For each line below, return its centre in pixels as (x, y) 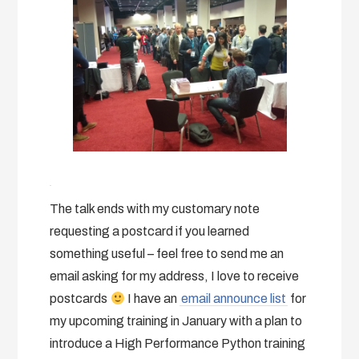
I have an (152, 298)
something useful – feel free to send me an (167, 253)
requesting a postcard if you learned (150, 231)
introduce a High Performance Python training (178, 343)
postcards (80, 298)
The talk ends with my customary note (155, 208)
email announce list (233, 298)
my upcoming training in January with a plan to (176, 321)
